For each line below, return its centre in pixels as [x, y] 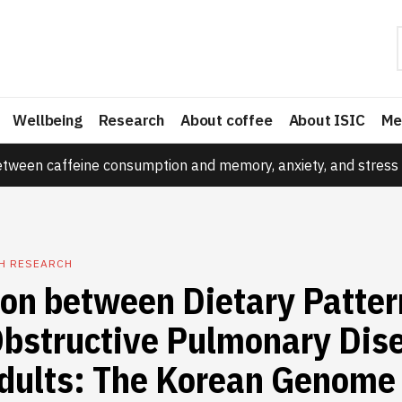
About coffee [227, 120]
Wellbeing [48, 120]
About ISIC [327, 120]
